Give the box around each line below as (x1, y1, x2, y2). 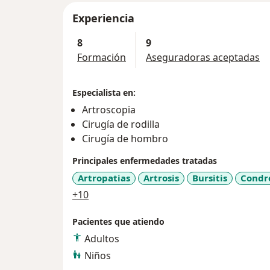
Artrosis (143, 172, 179, 184)
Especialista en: (72, 87, 136, 99)
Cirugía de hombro (82, 132, 168, 146)
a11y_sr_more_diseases (88, 187, 195, 201)
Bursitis (192, 172, 227, 184)
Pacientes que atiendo (72, 215, 165, 227)
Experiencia (72, 11, 134, 26)
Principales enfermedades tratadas (72, 155, 217, 167)
